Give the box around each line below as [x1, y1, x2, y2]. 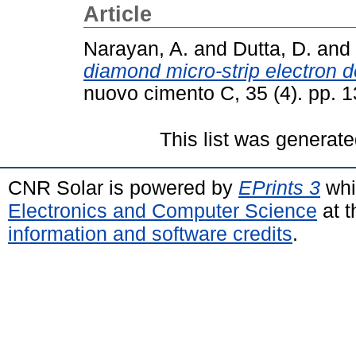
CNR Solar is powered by [8, 176, 238, 199]
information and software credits [8, 222, 292, 245]
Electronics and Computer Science [8, 199, 317, 222]
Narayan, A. [83, 37, 188, 60]
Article [83, 2, 152, 26]
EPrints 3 [238, 176, 320, 199]
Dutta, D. [233, 37, 311, 60]
